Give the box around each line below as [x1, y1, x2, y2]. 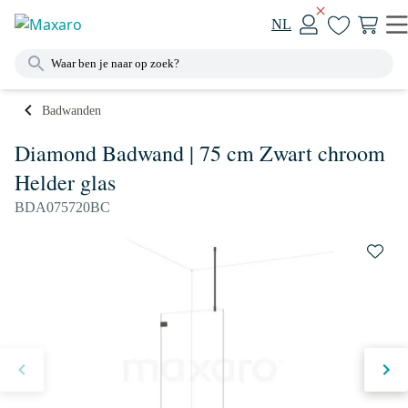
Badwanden [42, 103, 101, 117]
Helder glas [15, 168, 116, 197]
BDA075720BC [15, 199, 110, 215]
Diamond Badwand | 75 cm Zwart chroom [15, 138, 385, 168]
